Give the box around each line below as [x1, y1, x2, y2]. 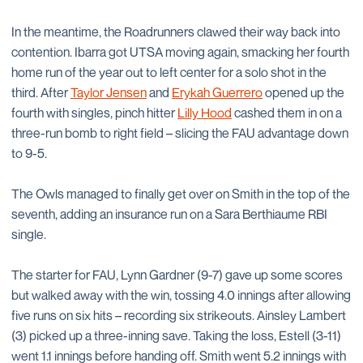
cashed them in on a [232, 105, 342, 121]
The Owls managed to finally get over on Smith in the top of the [11, 186, 350, 202]
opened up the [263, 84, 344, 100]
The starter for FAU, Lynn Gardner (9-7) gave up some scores [11, 267, 343, 283]
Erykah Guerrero [172, 84, 263, 100]
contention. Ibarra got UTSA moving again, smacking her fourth [11, 44, 349, 60]
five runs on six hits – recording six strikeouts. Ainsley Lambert [11, 307, 346, 323]
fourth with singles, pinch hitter [11, 105, 177, 121]
